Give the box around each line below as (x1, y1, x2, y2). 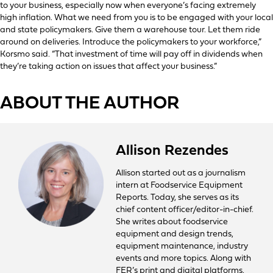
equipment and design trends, (116, 229, 233, 239)
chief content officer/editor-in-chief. (116, 205, 253, 214)
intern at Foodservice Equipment (116, 180, 243, 190)
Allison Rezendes (116, 143, 229, 158)
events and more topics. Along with (116, 253, 251, 263)
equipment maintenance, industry (116, 241, 248, 251)
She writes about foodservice (116, 217, 228, 227)
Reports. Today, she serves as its (116, 193, 239, 202)
